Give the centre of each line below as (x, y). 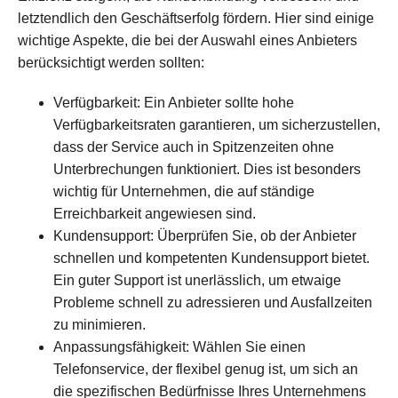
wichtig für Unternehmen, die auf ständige (184, 192)
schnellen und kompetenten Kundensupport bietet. (211, 259)
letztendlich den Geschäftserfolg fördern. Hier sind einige (196, 19)
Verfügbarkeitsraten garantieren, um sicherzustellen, (217, 125)
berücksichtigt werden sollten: (111, 63)
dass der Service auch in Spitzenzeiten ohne (194, 147)
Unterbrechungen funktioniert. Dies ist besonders (207, 170)
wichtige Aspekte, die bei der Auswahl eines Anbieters (187, 41)
